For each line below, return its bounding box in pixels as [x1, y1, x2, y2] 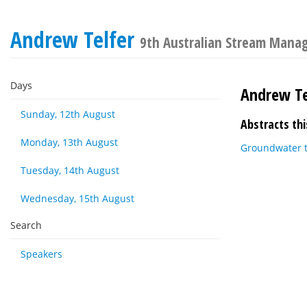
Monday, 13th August [21, 136, 118, 149]
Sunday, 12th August [21, 108, 115, 121]
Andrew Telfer [10, 25, 140, 54]
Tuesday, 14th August [21, 164, 119, 177]
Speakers [21, 247, 62, 260]
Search [10, 219, 42, 232]
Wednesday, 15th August [21, 192, 134, 205]
